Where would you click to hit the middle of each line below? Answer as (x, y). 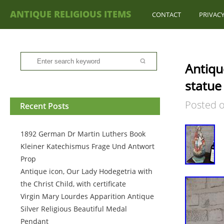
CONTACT (166, 14)
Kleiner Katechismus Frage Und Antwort (87, 146)
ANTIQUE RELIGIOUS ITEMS (70, 14)
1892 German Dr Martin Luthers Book (83, 134)
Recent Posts (44, 106)
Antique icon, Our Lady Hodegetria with (86, 171)
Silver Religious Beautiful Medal (74, 209)
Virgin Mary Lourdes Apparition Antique (87, 196)
